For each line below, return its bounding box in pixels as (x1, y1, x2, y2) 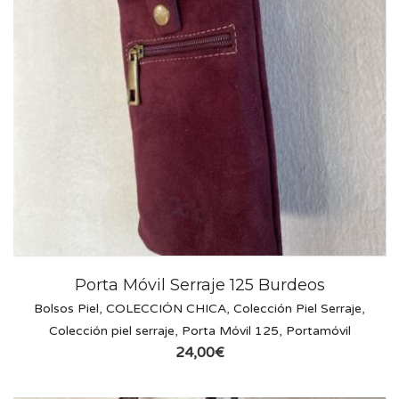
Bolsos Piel (34, 301, 99, 317)
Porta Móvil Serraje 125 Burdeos (74, 275, 325, 296)
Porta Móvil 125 (181, 323, 279, 339)
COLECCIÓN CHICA (106, 301, 226, 317)
